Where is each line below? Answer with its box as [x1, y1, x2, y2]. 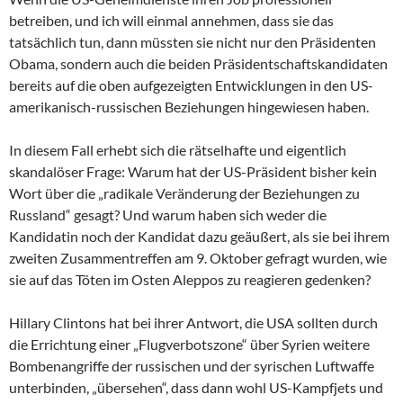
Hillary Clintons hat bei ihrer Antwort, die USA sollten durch [9, 313, 378, 331]
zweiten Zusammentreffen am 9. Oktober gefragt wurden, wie [9, 248, 387, 266]
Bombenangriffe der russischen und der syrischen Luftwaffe [9, 356, 374, 374]
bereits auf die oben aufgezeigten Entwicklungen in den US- [9, 76, 373, 94]
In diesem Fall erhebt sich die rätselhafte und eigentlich [9, 140, 346, 158]
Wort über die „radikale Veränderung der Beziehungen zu [9, 184, 360, 201]
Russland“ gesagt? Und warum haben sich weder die [9, 205, 327, 223]
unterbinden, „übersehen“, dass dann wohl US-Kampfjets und [9, 378, 383, 396]
